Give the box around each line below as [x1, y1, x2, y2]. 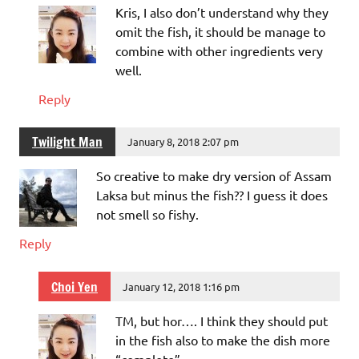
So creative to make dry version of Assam [96, 167, 332, 184]
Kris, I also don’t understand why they [115, 3, 329, 20]
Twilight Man [32, 133, 103, 151]
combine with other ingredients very [115, 42, 323, 58]
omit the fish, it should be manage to [115, 22, 325, 39]
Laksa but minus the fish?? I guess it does [96, 187, 328, 204]
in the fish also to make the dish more [115, 332, 330, 349]
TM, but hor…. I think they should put [115, 313, 328, 329]
